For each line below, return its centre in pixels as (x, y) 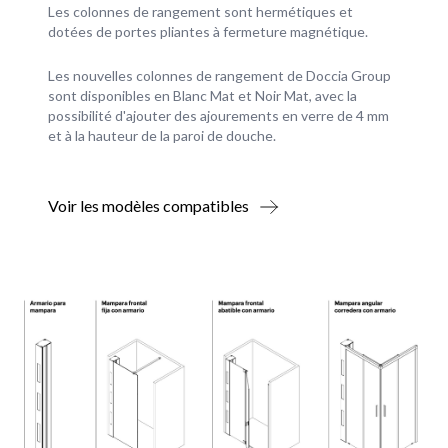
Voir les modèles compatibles (148, 206)
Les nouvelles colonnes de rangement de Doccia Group (219, 76)
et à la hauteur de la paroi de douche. (162, 136)
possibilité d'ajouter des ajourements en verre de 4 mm (218, 116)
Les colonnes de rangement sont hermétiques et (200, 12)
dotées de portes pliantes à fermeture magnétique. (208, 32)
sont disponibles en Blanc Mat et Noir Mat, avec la (202, 96)
